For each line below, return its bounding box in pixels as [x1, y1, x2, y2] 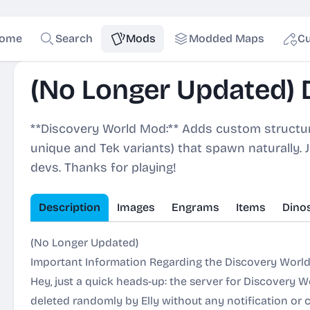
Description [39, 201, 100, 214]
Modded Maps [188, 32, 264, 45]
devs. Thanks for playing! [30, 160, 176, 175]
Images [117, 201, 155, 214]
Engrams [172, 201, 219, 214]
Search [55, 32, 93, 45]
